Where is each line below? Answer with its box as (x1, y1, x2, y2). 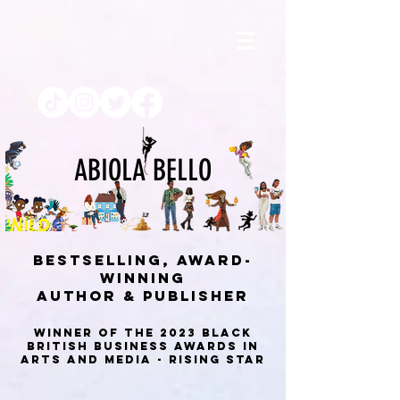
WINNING (100, 269, 186, 287)
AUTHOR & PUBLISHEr (37, 287, 249, 304)
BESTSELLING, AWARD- (33, 251, 253, 269)
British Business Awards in (27, 339, 259, 353)
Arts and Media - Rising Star (21, 353, 265, 366)
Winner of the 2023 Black (34, 326, 252, 339)
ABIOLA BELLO (74, 153, 212, 187)
